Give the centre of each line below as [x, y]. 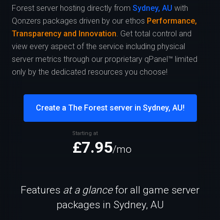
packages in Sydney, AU [110, 205]
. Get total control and [154, 33]
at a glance [88, 190]
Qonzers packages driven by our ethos [79, 21]
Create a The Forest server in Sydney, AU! [110, 108]
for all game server [156, 190]
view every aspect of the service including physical [98, 46]
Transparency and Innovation [64, 33]
